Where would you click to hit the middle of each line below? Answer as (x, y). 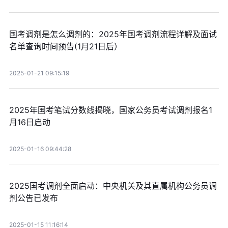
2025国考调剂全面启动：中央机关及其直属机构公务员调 (113, 186)
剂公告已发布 (33, 198)
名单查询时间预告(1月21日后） (65, 47)
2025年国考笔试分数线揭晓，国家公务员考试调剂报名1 (110, 110)
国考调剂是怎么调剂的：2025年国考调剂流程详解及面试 (113, 34)
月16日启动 (30, 122)
